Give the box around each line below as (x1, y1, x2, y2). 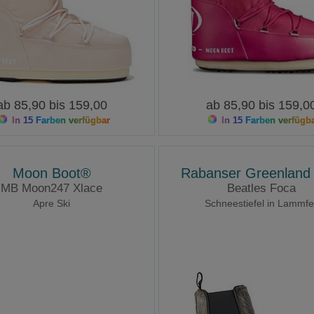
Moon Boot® (12, 165, 91, 182)
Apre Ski (33, 198, 71, 210)
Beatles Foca (226, 182, 296, 196)
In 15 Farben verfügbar (9, 115, 111, 126)
